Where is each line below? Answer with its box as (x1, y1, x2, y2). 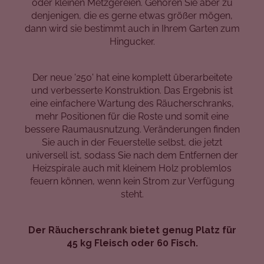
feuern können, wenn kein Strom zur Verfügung (29, 175, 235, 187)
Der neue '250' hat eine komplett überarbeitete (32, 71, 232, 83)
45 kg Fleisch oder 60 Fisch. (66, 237, 198, 249)
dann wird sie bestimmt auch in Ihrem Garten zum (24, 22, 240, 34)
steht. (120, 188, 144, 200)
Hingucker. (109, 35, 155, 47)
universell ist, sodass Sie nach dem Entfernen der (26, 149, 238, 161)
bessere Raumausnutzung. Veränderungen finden (24, 123, 240, 135)
